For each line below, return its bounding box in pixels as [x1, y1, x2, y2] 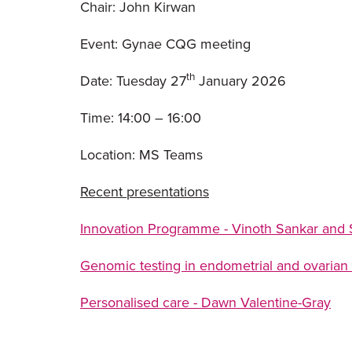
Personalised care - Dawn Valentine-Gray [80, 294, 331, 311]
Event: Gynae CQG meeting [80, 35, 251, 53]
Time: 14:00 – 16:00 [80, 109, 201, 126]
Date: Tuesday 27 [80, 72, 186, 90]
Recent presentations [80, 183, 209, 200]
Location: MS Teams [80, 146, 211, 163]
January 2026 [195, 72, 286, 90]
